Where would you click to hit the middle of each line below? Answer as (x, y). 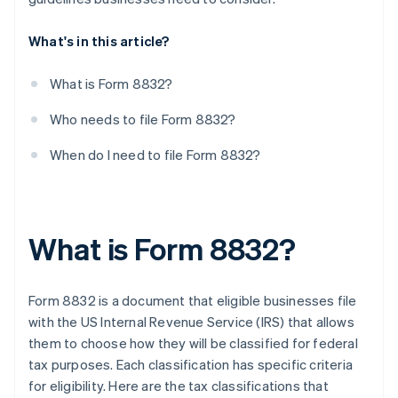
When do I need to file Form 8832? (155, 155)
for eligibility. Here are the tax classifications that (179, 386)
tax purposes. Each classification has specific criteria (191, 365)
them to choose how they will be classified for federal (193, 343)
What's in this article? (99, 41)
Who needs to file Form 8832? (143, 119)
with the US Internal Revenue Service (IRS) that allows (191, 322)
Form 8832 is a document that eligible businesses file (193, 301)
